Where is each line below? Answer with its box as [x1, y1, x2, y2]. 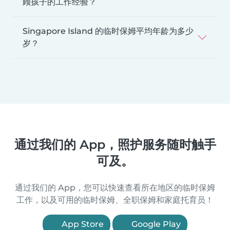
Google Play [129, 219, 181, 229]
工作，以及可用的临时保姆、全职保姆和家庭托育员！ [16, 195, 214, 205]
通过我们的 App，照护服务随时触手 [14, 137, 216, 152]
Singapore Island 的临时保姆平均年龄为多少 [23, 26, 194, 36]
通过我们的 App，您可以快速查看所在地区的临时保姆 [15, 182, 215, 193]
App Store [60, 219, 104, 229]
